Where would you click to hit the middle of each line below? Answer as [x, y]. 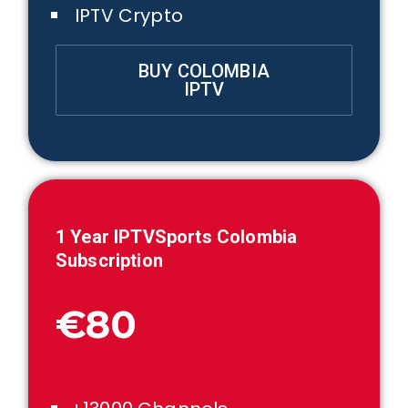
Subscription [109, 260]
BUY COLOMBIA [204, 71]
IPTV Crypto [127, 15]
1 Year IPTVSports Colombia [177, 237]
